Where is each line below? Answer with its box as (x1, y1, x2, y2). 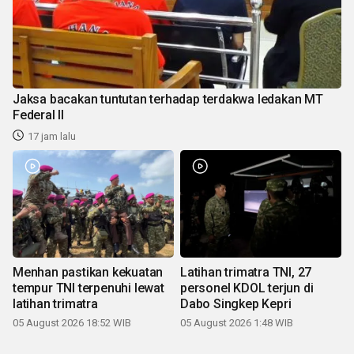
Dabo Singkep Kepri (180, 296, 292, 312)
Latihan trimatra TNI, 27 (180, 265, 312, 281)
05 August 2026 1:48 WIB (180, 317, 293, 330)
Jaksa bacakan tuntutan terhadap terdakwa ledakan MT (13, 92, 323, 107)
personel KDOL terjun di (180, 281, 314, 296)
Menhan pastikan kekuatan (13, 265, 164, 281)
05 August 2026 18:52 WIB (13, 317, 131, 330)
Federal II (13, 107, 64, 123)
